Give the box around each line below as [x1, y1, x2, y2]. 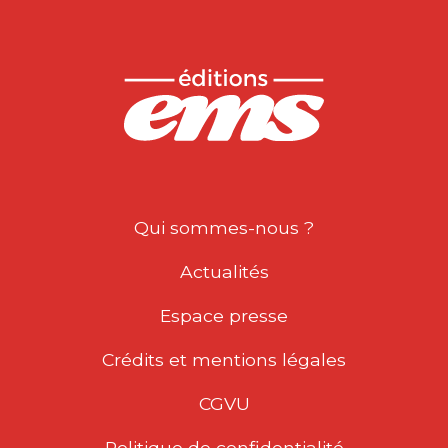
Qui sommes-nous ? [134, 217, 314, 238]
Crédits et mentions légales [102, 349, 346, 370]
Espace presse [160, 305, 288, 326]
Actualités [179, 261, 269, 282]
